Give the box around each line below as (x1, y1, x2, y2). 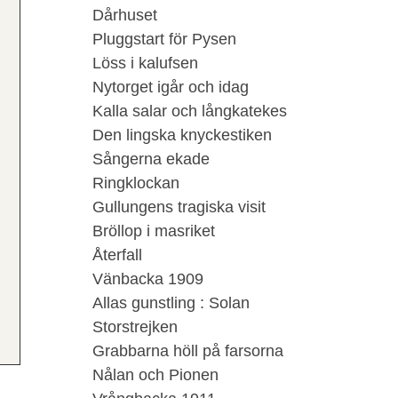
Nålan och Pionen (92, 366, 219, 384)
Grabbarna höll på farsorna (92, 342, 283, 360)
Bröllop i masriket (92, 222, 215, 240)
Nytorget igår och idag (92, 78, 249, 96)
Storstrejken (92, 318, 178, 336)
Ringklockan (92, 174, 179, 192)
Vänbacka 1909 (92, 270, 203, 288)
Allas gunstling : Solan (92, 294, 250, 312)
